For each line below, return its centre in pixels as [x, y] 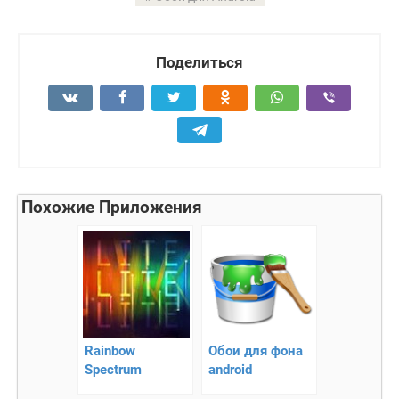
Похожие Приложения [112, 207]
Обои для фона [256, 350]
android [230, 369]
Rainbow [110, 350]
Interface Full [123, 388]
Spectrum [113, 369]
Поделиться [199, 62]
